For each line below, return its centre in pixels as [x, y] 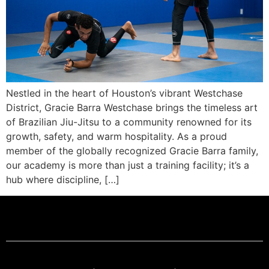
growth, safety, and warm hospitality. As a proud [116, 137]
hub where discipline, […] [63, 180]
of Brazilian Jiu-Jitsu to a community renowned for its [129, 122]
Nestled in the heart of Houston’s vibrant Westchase [124, 93]
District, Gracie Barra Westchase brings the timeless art [132, 108]
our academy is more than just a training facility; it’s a [128, 165]
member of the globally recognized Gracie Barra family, [132, 151]
